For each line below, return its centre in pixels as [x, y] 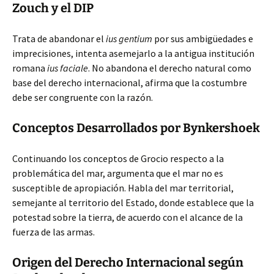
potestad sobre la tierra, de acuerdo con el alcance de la [128, 217]
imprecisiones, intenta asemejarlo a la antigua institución [133, 53]
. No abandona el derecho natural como [170, 68]
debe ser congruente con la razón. [83, 97]
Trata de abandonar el [59, 39]
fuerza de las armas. [54, 232]
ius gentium [129, 39]
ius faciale [68, 68]
